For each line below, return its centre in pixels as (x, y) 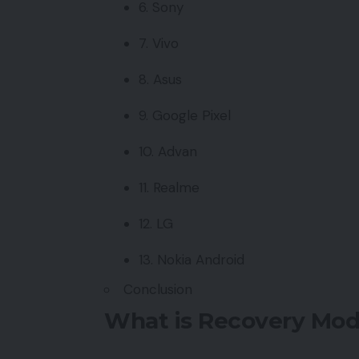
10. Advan (167, 152)
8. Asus (160, 80)
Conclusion (158, 289)
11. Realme (169, 188)
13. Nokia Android (191, 260)
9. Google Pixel (184, 116)
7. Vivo (158, 44)
